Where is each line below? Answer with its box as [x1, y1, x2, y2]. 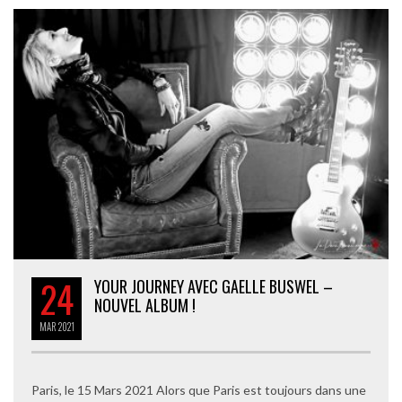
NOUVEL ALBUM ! [94, 293, 196, 317]
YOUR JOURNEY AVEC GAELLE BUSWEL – [94, 274, 333, 298]
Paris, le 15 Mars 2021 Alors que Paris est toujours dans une [31, 381, 366, 398]
